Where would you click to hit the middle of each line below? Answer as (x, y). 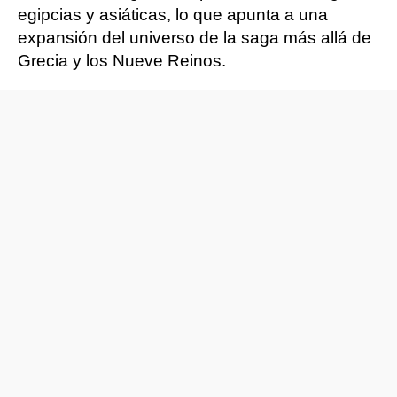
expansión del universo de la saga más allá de (195, 38)
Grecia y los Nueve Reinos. (122, 61)
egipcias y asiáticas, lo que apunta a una (173, 15)
